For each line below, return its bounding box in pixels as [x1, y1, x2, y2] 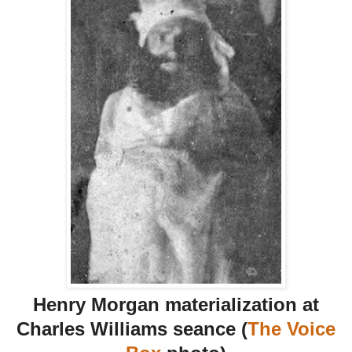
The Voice [247, 317, 335, 339]
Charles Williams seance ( [16, 317, 247, 339]
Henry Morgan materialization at [33, 293, 319, 315]
